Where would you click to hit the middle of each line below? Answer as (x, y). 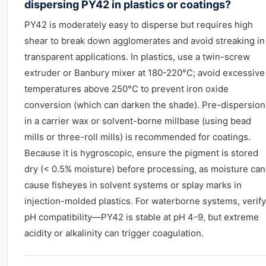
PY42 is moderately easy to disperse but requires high (139, 25)
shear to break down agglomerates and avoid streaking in (145, 41)
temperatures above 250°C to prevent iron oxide (126, 89)
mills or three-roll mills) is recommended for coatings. (137, 137)
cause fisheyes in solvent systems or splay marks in (133, 185)
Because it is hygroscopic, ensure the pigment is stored (141, 153)
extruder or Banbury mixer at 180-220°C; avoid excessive (145, 73)
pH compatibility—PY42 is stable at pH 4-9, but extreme (142, 217)
